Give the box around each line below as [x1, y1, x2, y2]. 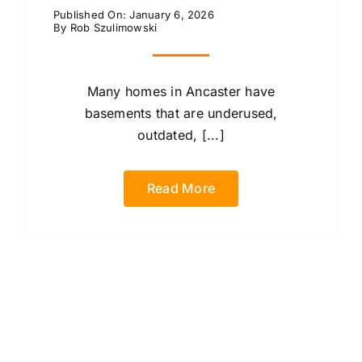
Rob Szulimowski [69, 20, 158, 34]
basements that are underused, [84, 104, 278, 121]
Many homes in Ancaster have [86, 82, 276, 99]
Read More [146, 179, 216, 196]
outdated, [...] [137, 126, 225, 143]
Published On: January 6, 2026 [53, 7, 214, 21]
